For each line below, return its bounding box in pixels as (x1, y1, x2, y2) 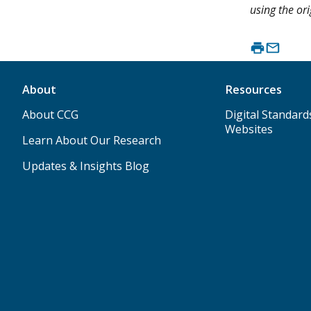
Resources (224, 82, 282, 98)
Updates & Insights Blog (22, 158, 149, 174)
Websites (224, 121, 273, 137)
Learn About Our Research (22, 133, 161, 149)
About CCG (22, 107, 78, 123)
